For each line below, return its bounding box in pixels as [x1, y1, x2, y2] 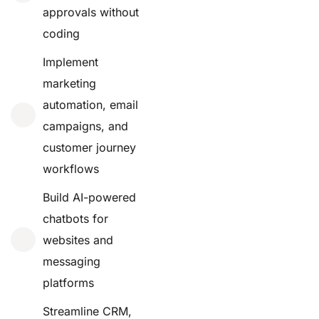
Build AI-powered [43, 189, 136, 204]
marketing [43, 75, 96, 90]
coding [43, 26, 80, 41]
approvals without [43, 4, 139, 19]
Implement [43, 54, 98, 69]
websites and [43, 232, 113, 247]
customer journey [43, 140, 136, 155]
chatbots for [43, 211, 108, 226]
